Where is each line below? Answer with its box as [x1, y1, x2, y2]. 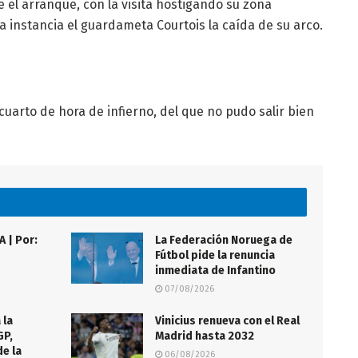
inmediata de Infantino [155, 263, 276, 277]
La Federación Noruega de [155, 233, 292, 247]
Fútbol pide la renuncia [155, 248, 275, 262]
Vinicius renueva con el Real [155, 313, 300, 328]
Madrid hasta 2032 [155, 328, 254, 343]
